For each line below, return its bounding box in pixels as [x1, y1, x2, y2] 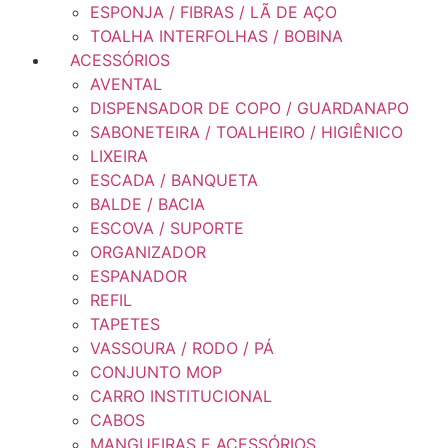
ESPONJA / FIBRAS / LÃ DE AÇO [90, 2, 337, 22]
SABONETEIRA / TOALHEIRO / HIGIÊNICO [90, 122, 403, 142]
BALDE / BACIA [90, 194, 205, 214]
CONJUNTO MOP [90, 362, 222, 382]
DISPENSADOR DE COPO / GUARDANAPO [90, 98, 409, 118]
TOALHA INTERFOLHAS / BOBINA [90, 26, 343, 46]
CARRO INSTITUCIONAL [90, 386, 272, 406]
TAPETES [90, 314, 160, 334]
